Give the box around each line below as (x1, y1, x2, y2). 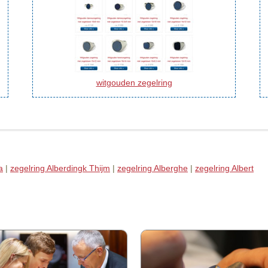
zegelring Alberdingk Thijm (10, 163, 110, 173)
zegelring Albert (195, 163, 254, 173)
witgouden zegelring (96, 77, 172, 87)
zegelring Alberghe (117, 163, 188, 173)
